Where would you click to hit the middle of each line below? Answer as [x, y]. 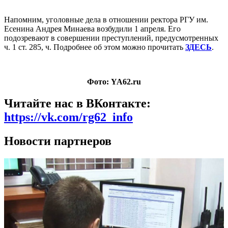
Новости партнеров [58, 141]
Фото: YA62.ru [114, 82]
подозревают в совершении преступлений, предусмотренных [111, 38]
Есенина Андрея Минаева [50, 29]
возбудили [115, 29]
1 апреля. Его [156, 29]
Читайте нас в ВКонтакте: [77, 103]
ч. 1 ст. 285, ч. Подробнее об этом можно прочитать [95, 47]
